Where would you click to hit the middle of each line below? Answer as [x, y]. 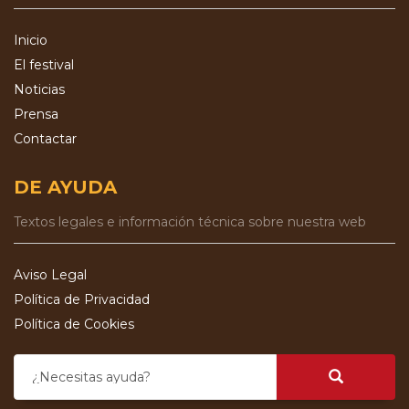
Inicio [31, 40]
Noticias [39, 89]
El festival [44, 64]
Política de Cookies [74, 324]
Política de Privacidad [82, 299]
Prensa [36, 114]
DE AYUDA [65, 187]
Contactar [45, 138]
